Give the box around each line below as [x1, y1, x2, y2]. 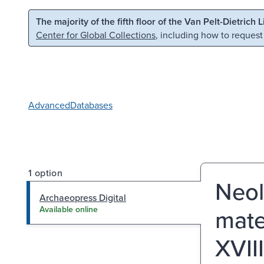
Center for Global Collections [36, 28, 156, 41]
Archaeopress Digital [39, 190, 126, 204]
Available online [39, 203, 98, 215]
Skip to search [122, 14, 180, 27]
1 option [28, 166, 63, 179]
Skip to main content [16, 14, 101, 27]
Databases [70, 98, 113, 111]
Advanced [28, 98, 70, 111]
